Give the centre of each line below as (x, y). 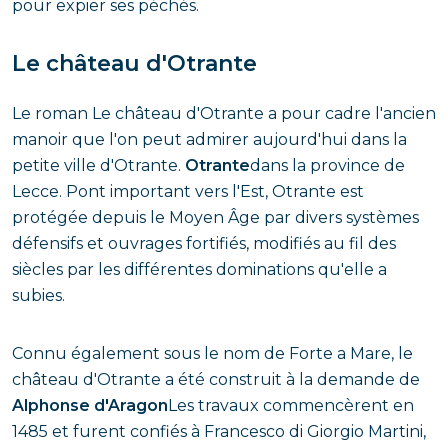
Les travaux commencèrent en (291, 405)
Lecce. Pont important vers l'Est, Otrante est (188, 191)
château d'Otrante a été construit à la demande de (216, 379)
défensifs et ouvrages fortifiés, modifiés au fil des (204, 243)
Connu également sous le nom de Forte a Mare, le (212, 353)
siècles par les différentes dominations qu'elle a (199, 269)
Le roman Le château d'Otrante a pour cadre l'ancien (224, 113)
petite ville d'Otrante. (98, 165)
